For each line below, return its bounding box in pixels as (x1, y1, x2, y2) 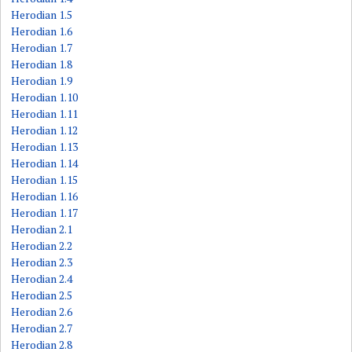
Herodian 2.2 (11, 238, 73, 253)
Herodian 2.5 (11, 288, 73, 302)
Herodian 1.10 (11, 90, 79, 104)
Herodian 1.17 (11, 205, 79, 220)
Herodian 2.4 (11, 271, 73, 286)
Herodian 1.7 (11, 40, 73, 55)
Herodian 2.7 (11, 321, 73, 335)
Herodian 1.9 (11, 73, 73, 88)
